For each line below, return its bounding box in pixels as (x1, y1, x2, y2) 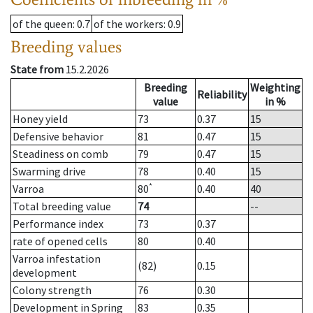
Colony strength (13, 283, 92, 298)
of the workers (94, 17, 163, 31)
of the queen (13, 17, 73, 31)
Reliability (197, 87, 247, 102)
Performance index (13, 217, 103, 231)
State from (10, 62, 64, 77)
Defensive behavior (13, 129, 103, 144)
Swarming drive (13, 164, 86, 179)
